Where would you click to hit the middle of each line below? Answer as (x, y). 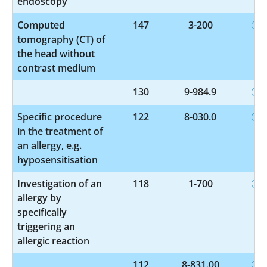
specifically (42, 212)
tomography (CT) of (61, 39)
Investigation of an (60, 183)
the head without (56, 53)
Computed (41, 25)
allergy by (39, 198)
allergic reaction (53, 240)
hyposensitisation (58, 159)
